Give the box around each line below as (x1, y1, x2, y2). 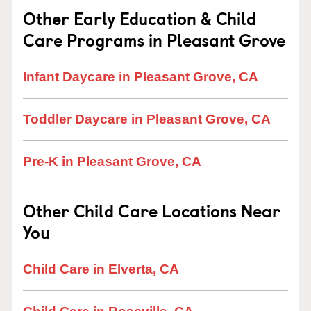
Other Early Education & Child (23, 6, 256, 31)
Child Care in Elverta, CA (23, 262, 179, 276)
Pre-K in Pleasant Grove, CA (23, 154, 201, 169)
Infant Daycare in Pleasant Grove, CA (23, 69, 258, 84)
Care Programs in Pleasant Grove (23, 27, 285, 52)
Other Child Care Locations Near (23, 198, 280, 223)
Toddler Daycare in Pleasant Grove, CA (23, 112, 271, 126)
